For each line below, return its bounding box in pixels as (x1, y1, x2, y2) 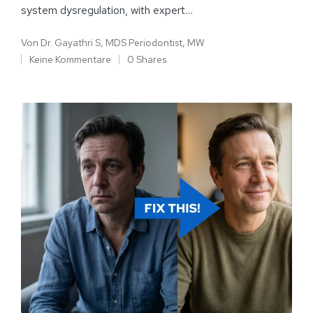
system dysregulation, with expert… (21, 2, 193, 17)
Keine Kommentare (29, 52, 111, 66)
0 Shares (127, 52, 166, 66)
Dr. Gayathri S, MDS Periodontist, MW (41, 36, 205, 49)
